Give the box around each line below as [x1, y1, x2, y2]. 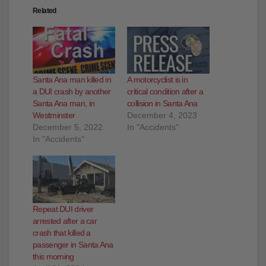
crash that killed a [33, 227, 91, 237]
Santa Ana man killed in [33, 75, 111, 85]
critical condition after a [127, 87, 203, 97]
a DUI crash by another [33, 87, 111, 97]
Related [33, 6, 56, 15]
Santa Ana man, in [33, 99, 95, 109]
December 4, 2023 [127, 110, 197, 121]
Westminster [33, 110, 75, 121]
